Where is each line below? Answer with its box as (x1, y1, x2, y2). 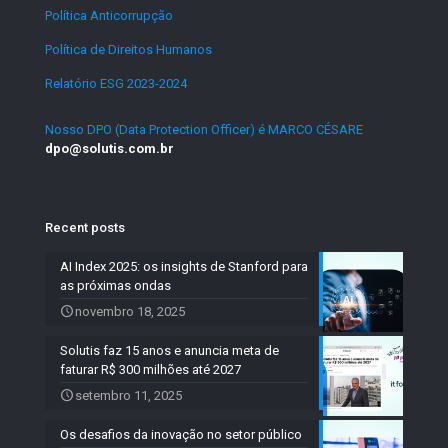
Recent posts (45, 220, 125, 236)
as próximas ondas (60, 278, 171, 294)
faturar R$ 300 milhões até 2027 (60, 362, 241, 378)
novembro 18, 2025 (75, 304, 185, 320)
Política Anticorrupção (45, 8, 173, 24)
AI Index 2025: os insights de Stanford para (60, 259, 308, 275)
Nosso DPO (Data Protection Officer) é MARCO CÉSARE (45, 122, 363, 138)
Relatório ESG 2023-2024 (45, 76, 187, 92)
